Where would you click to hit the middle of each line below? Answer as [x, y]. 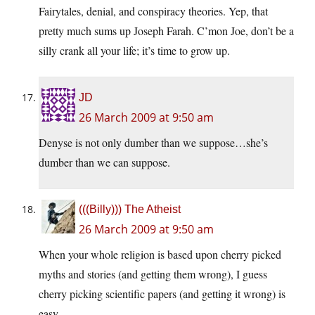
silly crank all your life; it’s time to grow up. [134, 51]
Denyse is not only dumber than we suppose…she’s [153, 143]
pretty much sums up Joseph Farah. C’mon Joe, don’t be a [166, 31]
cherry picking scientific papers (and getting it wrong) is [162, 294]
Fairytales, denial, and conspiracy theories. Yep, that [153, 11]
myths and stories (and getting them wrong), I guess [153, 274]
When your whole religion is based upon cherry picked [160, 255]
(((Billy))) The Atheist [130, 210]
